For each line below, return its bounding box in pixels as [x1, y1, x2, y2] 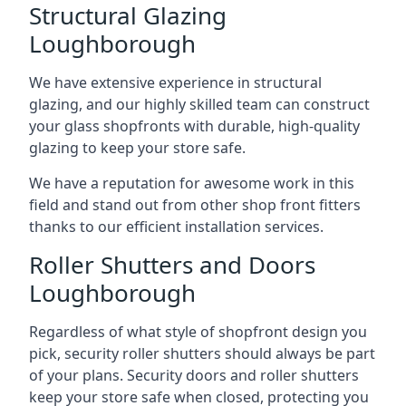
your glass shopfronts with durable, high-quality [29, 115, 360, 136]
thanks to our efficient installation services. [29, 216, 324, 237]
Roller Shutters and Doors [29, 247, 315, 281]
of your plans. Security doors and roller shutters [29, 364, 359, 385]
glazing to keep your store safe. [29, 137, 246, 158]
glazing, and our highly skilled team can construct [29, 93, 370, 114]
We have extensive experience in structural [29, 72, 322, 92]
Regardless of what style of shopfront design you [29, 321, 367, 342]
